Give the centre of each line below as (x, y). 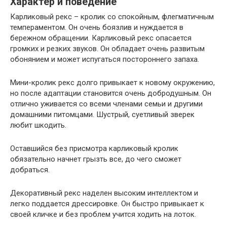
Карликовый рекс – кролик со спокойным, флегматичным (112, 17)
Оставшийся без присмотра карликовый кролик (94, 149)
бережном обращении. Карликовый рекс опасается (101, 38)
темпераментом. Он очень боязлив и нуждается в (97, 28)
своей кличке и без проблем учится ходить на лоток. (103, 215)
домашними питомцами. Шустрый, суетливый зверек (102, 115)
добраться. (30, 170)
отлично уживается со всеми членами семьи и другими (106, 104)
